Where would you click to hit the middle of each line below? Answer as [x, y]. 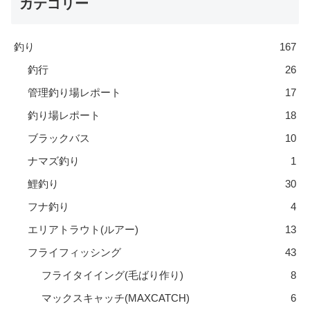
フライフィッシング [74, 252]
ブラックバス [59, 138]
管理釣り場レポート [74, 92]
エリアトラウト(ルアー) [83, 229]
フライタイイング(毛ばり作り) [112, 275]
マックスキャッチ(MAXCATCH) [116, 298]
